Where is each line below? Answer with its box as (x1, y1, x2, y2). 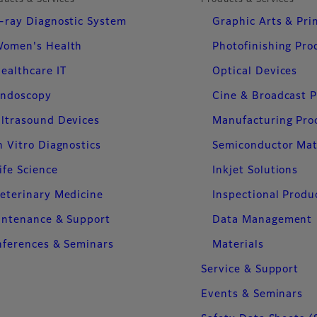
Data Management (212, 215, 313, 226)
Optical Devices (212, 67, 298, 77)
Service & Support (201, 265, 299, 275)
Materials (212, 240, 264, 250)
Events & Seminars (201, 289, 304, 300)
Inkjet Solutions (212, 166, 299, 176)
